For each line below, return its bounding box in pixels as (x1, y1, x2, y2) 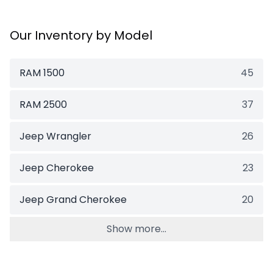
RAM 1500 (19, 66, 65, 80)
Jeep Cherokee (19, 161, 94, 175)
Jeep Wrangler (19, 129, 91, 144)
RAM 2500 (19, 97, 67, 112)
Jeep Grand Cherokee (19, 193, 127, 207)
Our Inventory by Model (10, 27, 152, 44)
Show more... (107, 222, 166, 236)
